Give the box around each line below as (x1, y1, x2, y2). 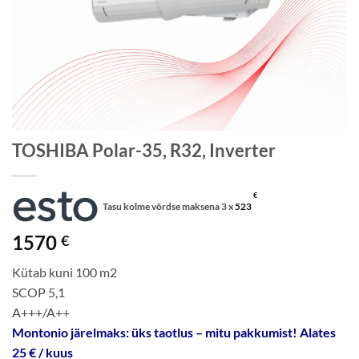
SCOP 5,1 (12, 284, 65, 300)
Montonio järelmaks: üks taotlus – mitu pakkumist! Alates (12, 324, 336, 340)
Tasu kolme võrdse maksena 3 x (103, 200, 235, 212)
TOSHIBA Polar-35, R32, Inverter (12, 139, 276, 162)
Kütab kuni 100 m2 (12, 264, 117, 280)
